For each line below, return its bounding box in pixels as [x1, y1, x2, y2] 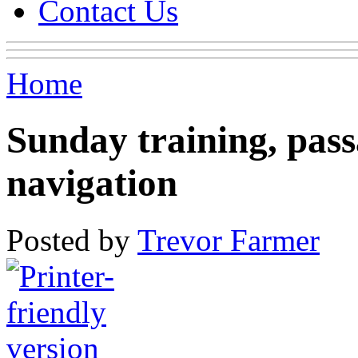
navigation [6, 162, 177, 205]
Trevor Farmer [137, 222, 320, 257]
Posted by [6, 222, 137, 257]
